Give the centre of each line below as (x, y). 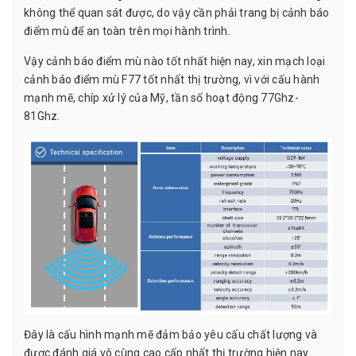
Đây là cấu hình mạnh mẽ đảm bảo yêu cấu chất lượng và (171, 334)
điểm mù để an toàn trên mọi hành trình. (127, 31)
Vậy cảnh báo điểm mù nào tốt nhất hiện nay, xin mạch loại (175, 61)
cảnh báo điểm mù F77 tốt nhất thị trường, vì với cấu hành (172, 79)
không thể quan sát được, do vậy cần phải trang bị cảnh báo (177, 12)
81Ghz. (42, 116)
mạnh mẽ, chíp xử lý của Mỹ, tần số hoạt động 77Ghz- (161, 97)
